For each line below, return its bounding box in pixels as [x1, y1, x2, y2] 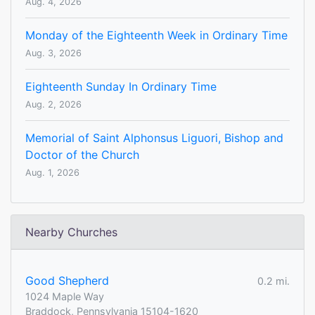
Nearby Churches [25, 225, 117, 240]
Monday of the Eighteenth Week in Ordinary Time [25, 28, 288, 43]
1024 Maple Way [25, 290, 104, 303]
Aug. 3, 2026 [25, 48, 82, 59]
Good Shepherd [25, 274, 109, 288]
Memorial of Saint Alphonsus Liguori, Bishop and [25, 131, 283, 146]
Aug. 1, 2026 [25, 167, 79, 179]
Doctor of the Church [25, 148, 139, 162]
